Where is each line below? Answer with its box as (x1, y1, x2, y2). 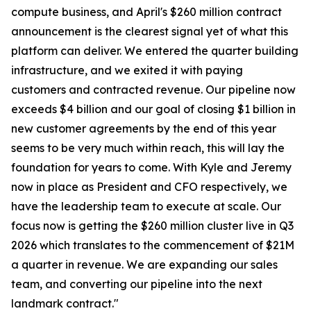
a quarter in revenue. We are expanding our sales (11, 258, 278, 271)
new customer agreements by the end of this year (11, 121, 276, 135)
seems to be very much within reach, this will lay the (11, 141, 285, 155)
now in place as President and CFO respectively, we (11, 180, 287, 194)
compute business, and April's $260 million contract (11, 5, 282, 19)
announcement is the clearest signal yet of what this (11, 24, 288, 38)
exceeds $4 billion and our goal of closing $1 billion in (11, 102, 296, 116)
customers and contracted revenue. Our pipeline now (11, 83, 296, 96)
